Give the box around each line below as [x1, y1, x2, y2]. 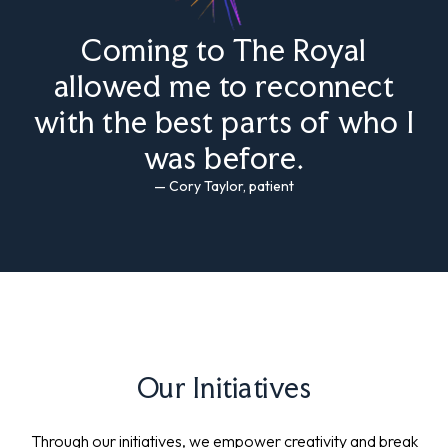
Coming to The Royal [81, 31, 367, 68]
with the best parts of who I [33, 103, 415, 140]
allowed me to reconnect [53, 67, 395, 104]
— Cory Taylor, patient [154, 176, 294, 195]
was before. [143, 139, 305, 176]
